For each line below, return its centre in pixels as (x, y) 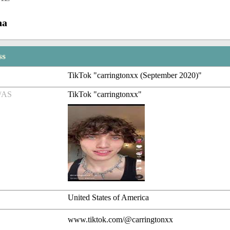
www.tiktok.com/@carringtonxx (121, 220)
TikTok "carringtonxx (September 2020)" (135, 75)
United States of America (109, 198)
